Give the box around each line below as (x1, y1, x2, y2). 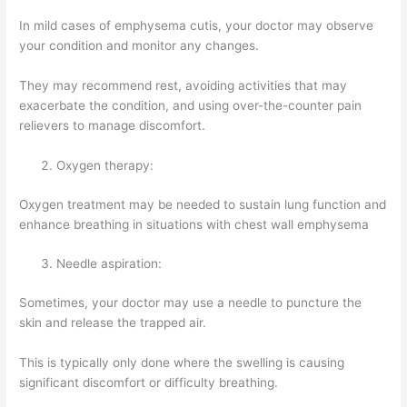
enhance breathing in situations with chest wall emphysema (19, 216, 370, 232)
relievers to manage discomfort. (19, 118, 206, 134)
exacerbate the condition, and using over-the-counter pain (19, 98, 362, 114)
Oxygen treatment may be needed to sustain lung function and (19, 196, 387, 212)
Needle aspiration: (56, 256, 163, 272)
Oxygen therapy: (56, 158, 154, 174)
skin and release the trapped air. (19, 314, 207, 330)
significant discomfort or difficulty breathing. (19, 374, 279, 390)
